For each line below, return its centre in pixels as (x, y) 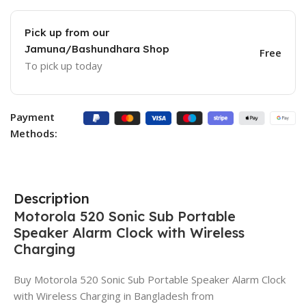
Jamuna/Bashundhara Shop (97, 48)
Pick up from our (67, 32)
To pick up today (64, 65)
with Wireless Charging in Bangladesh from (114, 295)
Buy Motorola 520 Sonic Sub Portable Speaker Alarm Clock (150, 279)
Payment (32, 116)
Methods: (34, 133)
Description (52, 198)
